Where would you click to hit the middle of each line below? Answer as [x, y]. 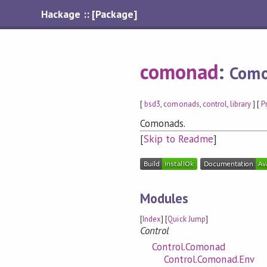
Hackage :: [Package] [89, 14]
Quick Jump [187, 219]
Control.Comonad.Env [209, 259]
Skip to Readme [178, 139]
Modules [164, 198]
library [240, 104]
